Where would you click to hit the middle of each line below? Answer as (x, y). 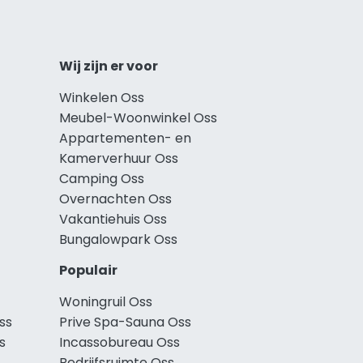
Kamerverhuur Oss (119, 158)
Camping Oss (102, 178)
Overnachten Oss (115, 199)
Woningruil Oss (106, 301)
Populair (88, 270)
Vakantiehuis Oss (113, 219)
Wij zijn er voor (109, 66)
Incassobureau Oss (120, 342)
